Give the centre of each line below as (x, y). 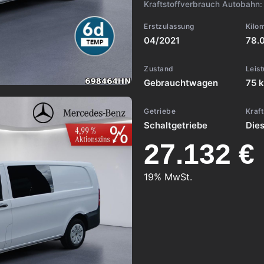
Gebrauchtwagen (181, 83)
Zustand (159, 69)
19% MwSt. (168, 177)
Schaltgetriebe (176, 125)
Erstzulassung (169, 26)
